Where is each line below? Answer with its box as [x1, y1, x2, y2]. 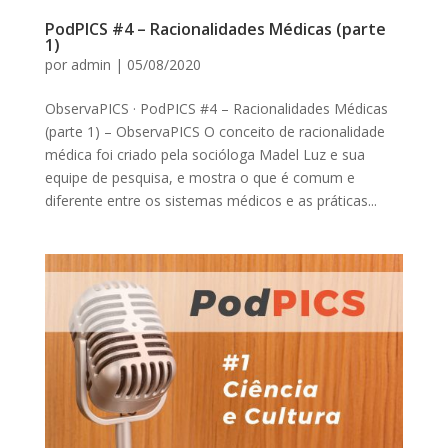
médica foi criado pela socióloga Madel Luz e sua [44, 145, 365, 165]
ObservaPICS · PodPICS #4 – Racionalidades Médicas [44, 99, 388, 119]
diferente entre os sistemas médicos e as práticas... [44, 191, 377, 211]
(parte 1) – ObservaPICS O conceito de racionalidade [44, 122, 385, 142]
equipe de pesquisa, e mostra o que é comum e [44, 168, 355, 188]
